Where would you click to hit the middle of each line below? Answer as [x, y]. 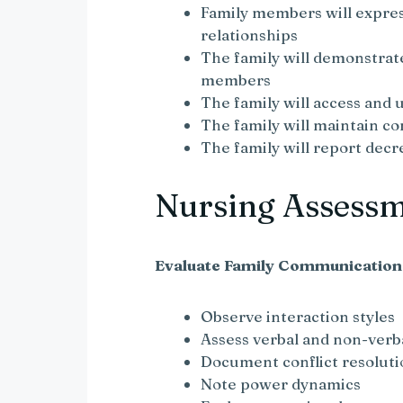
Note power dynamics [281, 384]
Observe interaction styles [298, 317]
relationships [250, 35]
